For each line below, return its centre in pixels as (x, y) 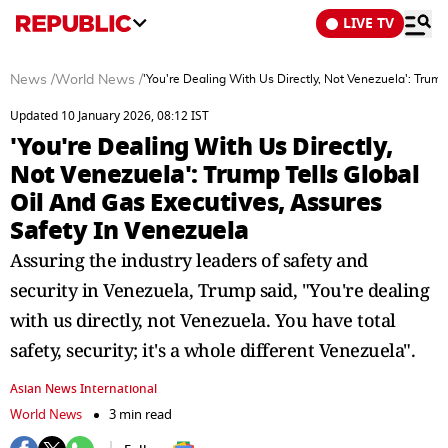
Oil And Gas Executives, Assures (196, 202)
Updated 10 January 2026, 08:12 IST (109, 116)
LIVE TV (368, 23)
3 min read (140, 414)
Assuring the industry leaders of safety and (189, 260)
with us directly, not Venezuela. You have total (203, 320)
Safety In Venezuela (129, 230)
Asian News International (83, 389)
